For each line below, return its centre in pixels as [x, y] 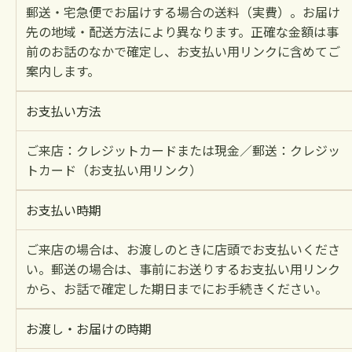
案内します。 [63, 70]
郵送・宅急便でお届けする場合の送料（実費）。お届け [183, 11]
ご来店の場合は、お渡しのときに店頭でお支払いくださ [183, 249]
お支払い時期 [64, 209]
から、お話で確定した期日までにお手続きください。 [177, 288]
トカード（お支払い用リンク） [114, 169]
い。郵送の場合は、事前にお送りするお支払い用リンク [183, 268]
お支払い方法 [64, 110]
